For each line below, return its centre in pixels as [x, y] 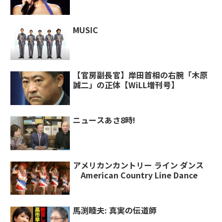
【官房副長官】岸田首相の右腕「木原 [140, 75]
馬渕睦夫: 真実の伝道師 [115, 210]
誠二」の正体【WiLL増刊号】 [126, 85]
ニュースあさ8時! [104, 120]
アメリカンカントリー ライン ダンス [139, 165]
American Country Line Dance [136, 175]
